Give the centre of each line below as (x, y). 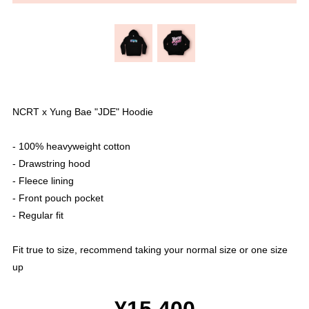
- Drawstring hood (51, 163)
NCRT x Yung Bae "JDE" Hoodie (83, 111)
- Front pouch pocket (58, 198)
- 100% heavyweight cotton (71, 146)
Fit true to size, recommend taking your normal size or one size (150, 249)
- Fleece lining (43, 180)
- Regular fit (38, 215)
